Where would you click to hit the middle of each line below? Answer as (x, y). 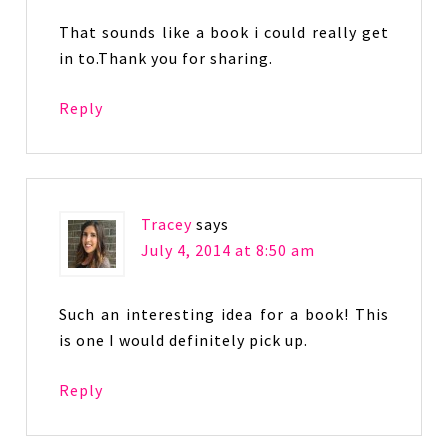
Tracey (167, 224)
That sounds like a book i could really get (224, 32)
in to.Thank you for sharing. (166, 58)
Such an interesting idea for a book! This (224, 314)
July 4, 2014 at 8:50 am (228, 250)
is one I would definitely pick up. (184, 340)
